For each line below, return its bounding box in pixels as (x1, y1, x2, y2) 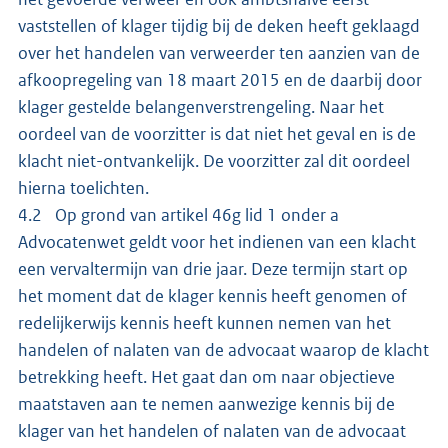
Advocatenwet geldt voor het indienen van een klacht (18, 230, 416, 253)
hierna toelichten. (18, 176, 149, 199)
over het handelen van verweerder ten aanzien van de (18, 41, 420, 64)
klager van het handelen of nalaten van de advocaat (18, 419, 406, 442)
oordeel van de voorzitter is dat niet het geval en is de (18, 122, 416, 145)
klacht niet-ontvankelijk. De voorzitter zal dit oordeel (18, 149, 410, 172)
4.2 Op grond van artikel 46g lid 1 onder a (18, 203, 339, 226)
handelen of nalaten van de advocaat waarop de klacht (18, 338, 429, 361)
